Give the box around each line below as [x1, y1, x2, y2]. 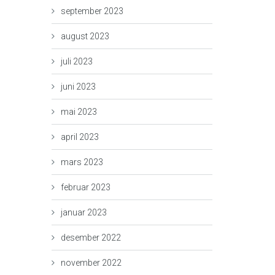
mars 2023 [60, 157, 103, 167]
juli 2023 [60, 56, 93, 66]
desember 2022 [60, 233, 121, 242]
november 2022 [60, 258, 122, 268]
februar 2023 [60, 182, 110, 192]
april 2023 [60, 132, 99, 142]
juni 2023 [60, 82, 96, 91]
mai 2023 [60, 107, 97, 117]
